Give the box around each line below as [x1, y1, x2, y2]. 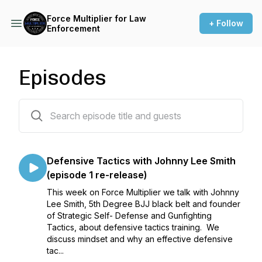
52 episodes [18, 101, 66, 111]
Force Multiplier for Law [47, 13, 146, 23]
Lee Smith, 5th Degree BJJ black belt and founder [47, 199, 240, 209]
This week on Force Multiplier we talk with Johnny [47, 187, 239, 197]
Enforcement [47, 23, 100, 33]
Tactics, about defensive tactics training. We [47, 222, 219, 232]
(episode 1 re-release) [47, 169, 147, 181]
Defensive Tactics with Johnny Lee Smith [47, 155, 236, 167]
